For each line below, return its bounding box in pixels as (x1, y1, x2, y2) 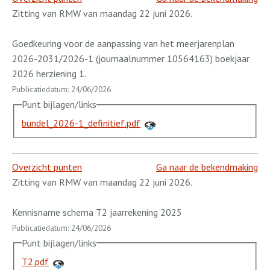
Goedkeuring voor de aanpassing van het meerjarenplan (12, 37, 234, 50)
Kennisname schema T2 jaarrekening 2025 (12, 206, 182, 218)
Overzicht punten (12, 160, 82, 173)
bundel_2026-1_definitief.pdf (22, 116, 140, 129)
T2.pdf (22, 255, 49, 268)
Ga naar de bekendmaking (156, 160, 258, 173)
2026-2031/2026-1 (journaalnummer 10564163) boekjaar (12, 52, 250, 65)
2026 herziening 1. (12, 67, 86, 80)
